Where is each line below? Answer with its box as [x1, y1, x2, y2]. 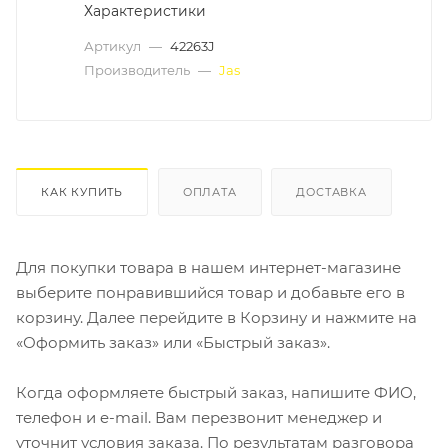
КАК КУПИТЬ [41, 184, 123, 199]
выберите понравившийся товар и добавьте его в [16, 282, 405, 302]
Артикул [84, 37, 144, 54]
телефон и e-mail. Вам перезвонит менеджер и [16, 407, 382, 427]
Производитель [84, 61, 193, 78]
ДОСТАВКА [296, 184, 367, 199]
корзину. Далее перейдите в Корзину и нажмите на [16, 307, 417, 327]
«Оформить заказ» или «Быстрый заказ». [16, 332, 330, 352]
